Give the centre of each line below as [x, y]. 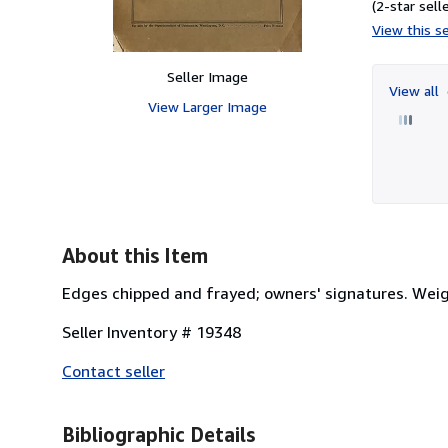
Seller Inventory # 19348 [151, 331]
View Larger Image [207, 106]
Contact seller [113, 370]
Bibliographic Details [158, 434]
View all [416, 90]
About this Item [135, 255]
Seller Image [207, 76]
